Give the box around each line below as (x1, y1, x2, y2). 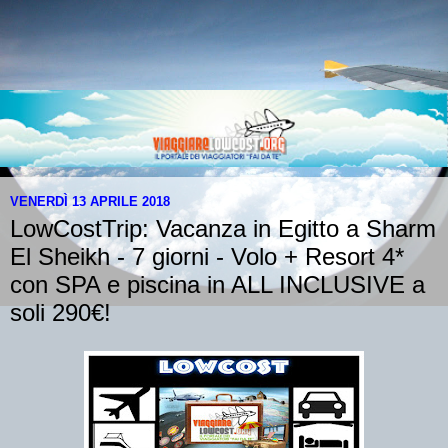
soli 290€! (10, 299, 111, 327)
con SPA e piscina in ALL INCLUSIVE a (10, 271, 425, 299)
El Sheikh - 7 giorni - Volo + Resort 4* (10, 243, 404, 271)
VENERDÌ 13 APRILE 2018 (10, 193, 170, 209)
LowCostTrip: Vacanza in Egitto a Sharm (10, 215, 436, 243)
